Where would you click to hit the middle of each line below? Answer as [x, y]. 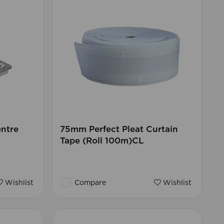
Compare [89, 183]
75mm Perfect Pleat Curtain [119, 129]
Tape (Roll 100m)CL [102, 141]
